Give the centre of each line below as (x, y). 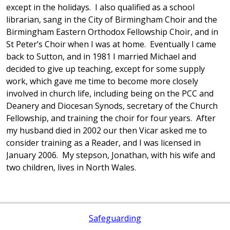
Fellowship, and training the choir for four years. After (111, 118)
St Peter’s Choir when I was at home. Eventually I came (111, 44)
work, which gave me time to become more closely (102, 81)
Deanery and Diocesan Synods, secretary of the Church (112, 106)
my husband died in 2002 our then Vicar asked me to (107, 130)
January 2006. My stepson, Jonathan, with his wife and (111, 155)
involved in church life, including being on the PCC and (110, 93)
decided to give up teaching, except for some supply (106, 69)
